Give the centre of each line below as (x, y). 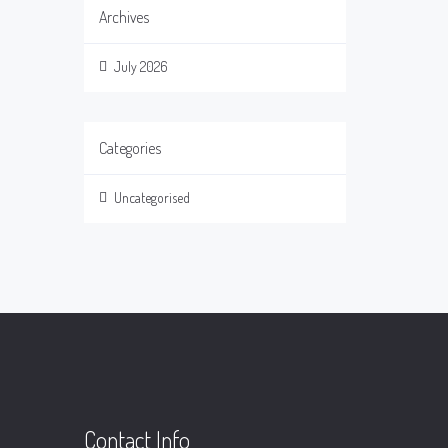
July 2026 (140, 66)
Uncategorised (151, 197)
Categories (129, 148)
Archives (123, 17)
